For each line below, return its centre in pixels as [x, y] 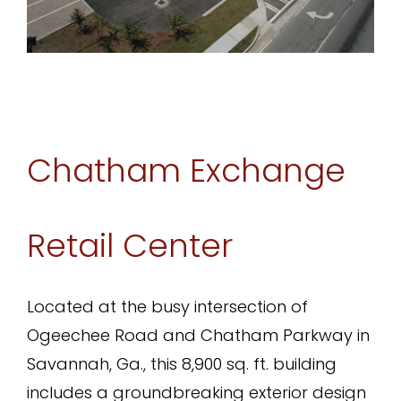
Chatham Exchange [186, 171]
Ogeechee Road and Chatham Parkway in [198, 336]
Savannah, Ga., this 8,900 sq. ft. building [181, 364]
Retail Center [129, 246]
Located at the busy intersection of [167, 307]
